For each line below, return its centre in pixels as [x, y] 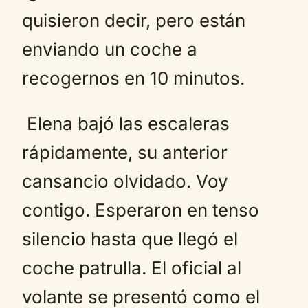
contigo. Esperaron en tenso [141, 210]
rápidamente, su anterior [125, 152]
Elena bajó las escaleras [126, 123]
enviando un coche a [110, 49]
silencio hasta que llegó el [130, 239]
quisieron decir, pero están [134, 20]
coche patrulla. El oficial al [132, 268]
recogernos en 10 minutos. [133, 78]
